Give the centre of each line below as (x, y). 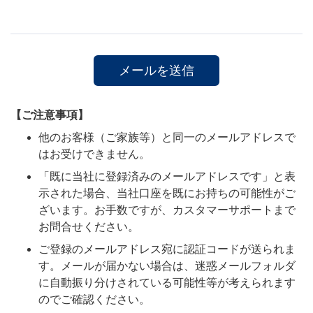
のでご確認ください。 (94, 299)
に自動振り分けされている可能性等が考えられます (167, 282)
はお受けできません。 (94, 154)
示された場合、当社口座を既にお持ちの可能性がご (167, 193)
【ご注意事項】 (50, 115)
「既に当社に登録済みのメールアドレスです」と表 (167, 176)
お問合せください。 (89, 226)
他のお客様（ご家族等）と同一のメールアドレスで (167, 137)
